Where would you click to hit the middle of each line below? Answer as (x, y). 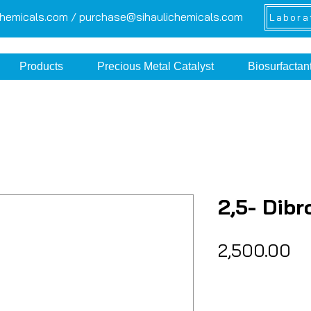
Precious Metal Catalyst (156, 66)
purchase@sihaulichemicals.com (161, 17)
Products (42, 66)
